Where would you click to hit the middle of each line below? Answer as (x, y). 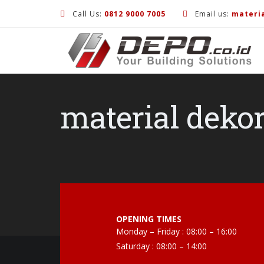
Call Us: (87, 14)
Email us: (212, 14)
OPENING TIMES (149, 219)
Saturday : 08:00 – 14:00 (161, 246)
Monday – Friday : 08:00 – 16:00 (176, 231)
